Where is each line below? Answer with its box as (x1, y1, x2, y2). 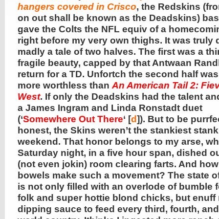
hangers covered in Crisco (18, 1, 136, 12)
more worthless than (18, 80, 112, 90)
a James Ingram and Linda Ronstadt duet (18, 103, 202, 113)
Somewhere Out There (23, 114, 123, 124)
